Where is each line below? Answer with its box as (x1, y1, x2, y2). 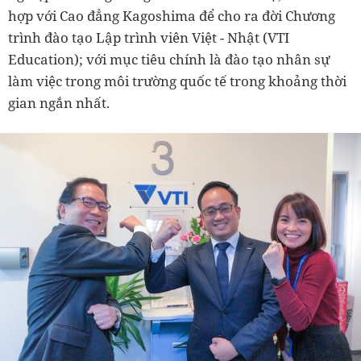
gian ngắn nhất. (8, 93, 110, 112)
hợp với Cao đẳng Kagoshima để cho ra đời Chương (8, 6, 335, 25)
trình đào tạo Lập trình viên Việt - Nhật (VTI (8, 28, 289, 47)
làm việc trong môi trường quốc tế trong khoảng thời (8, 72, 346, 90)
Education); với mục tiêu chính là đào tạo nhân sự (8, 50, 330, 68)
